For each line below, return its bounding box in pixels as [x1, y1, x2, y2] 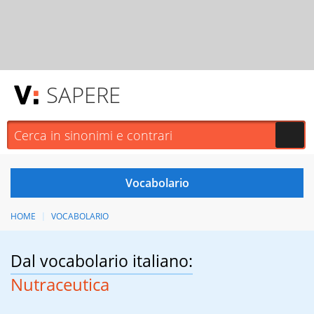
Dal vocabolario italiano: [11, 250, 193, 273]
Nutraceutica [11, 273, 109, 296]
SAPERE [46, 80, 121, 109]
